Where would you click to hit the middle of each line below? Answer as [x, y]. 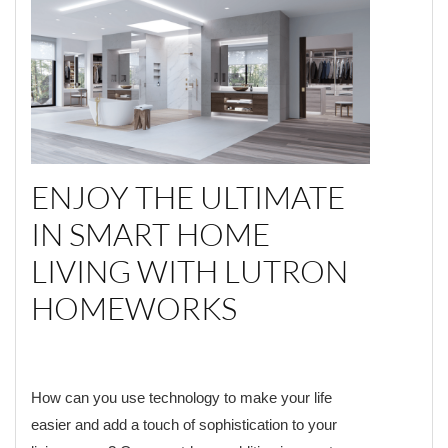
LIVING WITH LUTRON [189, 270]
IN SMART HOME [150, 233]
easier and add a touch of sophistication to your [184, 424]
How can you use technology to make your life [181, 397]
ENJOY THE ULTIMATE [188, 196]
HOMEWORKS [137, 307]
